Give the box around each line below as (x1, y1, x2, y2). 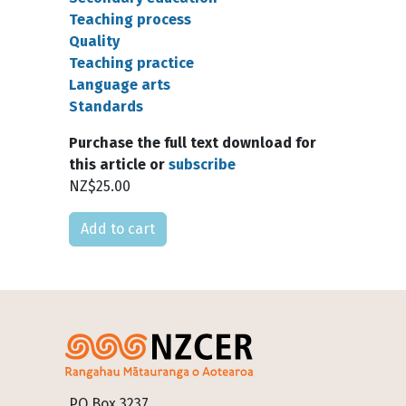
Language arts (69, 76, 170, 93)
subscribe (169, 156, 236, 173)
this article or (69, 156, 169, 173)
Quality (69, 33, 120, 50)
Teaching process (69, 11, 191, 28)
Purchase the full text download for (69, 134, 316, 151)
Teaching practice (69, 54, 194, 72)
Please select (68, 213, 159, 230)
